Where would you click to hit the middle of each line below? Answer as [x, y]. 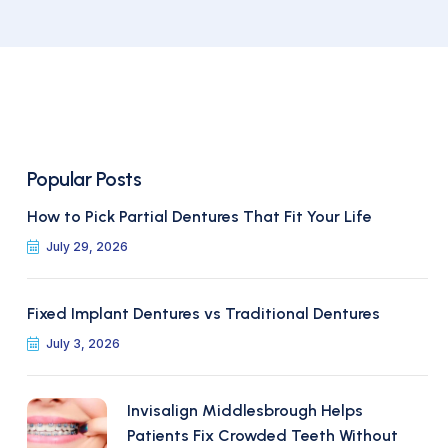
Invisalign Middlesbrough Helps [244, 410]
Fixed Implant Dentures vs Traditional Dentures [205, 313]
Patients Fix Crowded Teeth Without [262, 435]
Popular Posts [84, 179]
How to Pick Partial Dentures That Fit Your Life [199, 216]
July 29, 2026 [86, 246]
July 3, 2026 [82, 343]
